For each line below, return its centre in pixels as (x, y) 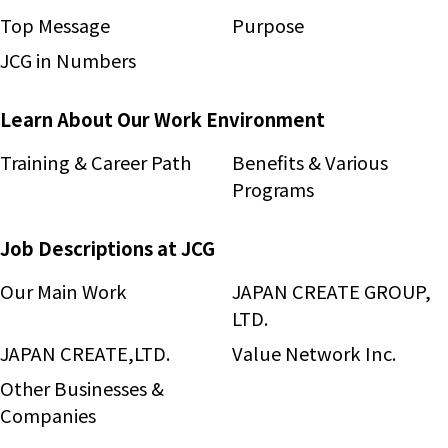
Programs (273, 189)
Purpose (268, 25)
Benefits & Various (310, 162)
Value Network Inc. (314, 353)
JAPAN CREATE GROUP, (331, 291)
